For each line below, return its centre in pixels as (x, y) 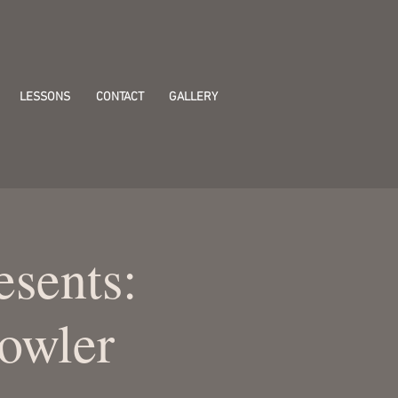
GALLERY (193, 97)
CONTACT (120, 97)
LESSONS (45, 97)
